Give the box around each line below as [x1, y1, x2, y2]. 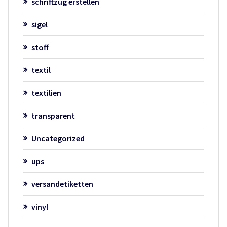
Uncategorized [31, 133, 85, 143]
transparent [31, 110, 75, 121]
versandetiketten [31, 178, 93, 189]
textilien [31, 87, 61, 98]
